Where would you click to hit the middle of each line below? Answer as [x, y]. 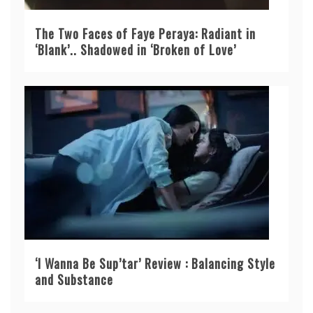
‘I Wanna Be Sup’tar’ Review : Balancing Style [155, 263]
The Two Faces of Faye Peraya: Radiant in [145, 33]
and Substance [74, 279]
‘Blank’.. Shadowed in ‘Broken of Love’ [136, 49]
